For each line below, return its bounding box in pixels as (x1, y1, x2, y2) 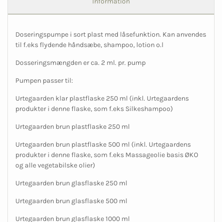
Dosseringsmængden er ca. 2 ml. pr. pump (15, 58, 146, 67)
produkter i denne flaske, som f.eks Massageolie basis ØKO (15, 151, 198, 160)
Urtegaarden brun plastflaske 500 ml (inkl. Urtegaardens (15, 140, 191, 149)
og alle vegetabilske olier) (15, 161, 95, 170)
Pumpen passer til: (15, 76, 73, 85)
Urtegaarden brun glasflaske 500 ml (15, 197, 127, 206)
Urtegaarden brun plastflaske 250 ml (15, 122, 130, 131)
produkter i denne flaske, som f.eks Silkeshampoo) (15, 105, 173, 113)
